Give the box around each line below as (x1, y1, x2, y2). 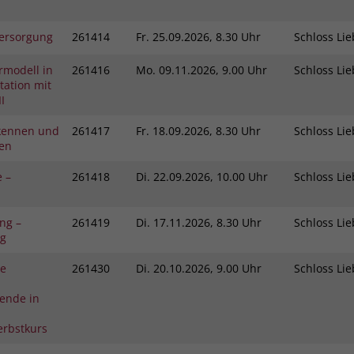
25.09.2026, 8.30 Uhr (149, 28, 268, 44)
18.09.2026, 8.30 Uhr (149, 122, 268, 138)
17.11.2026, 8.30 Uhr (150, 214, 269, 230)
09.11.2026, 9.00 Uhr (156, 62, 268, 77)
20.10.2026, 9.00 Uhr (150, 260, 269, 276)
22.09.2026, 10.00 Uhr (150, 168, 269, 184)
